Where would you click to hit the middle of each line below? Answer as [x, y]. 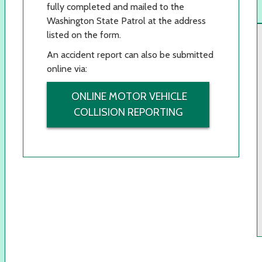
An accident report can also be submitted [130, 54]
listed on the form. [84, 35]
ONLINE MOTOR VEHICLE [128, 96]
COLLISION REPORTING [128, 112]
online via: [67, 68]
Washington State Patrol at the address [126, 20]
